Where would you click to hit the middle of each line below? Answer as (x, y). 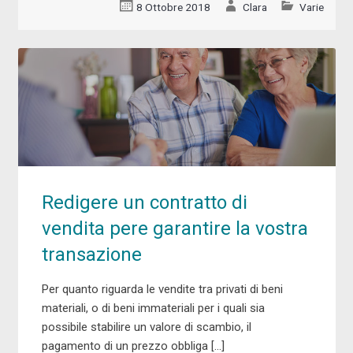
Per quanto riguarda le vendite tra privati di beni (162, 289)
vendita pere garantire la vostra (175, 228)
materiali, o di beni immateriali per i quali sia (153, 308)
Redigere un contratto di (144, 202)
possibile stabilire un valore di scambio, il (146, 327)
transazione (91, 254)
